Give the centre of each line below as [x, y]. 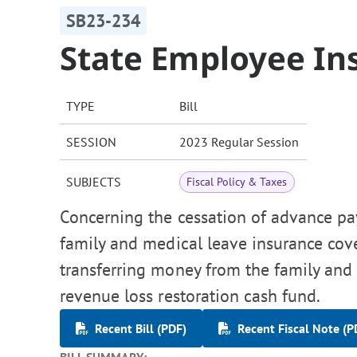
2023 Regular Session [239, 142]
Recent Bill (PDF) [141, 329]
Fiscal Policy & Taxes [237, 182]
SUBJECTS [94, 182]
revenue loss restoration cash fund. [190, 296]
